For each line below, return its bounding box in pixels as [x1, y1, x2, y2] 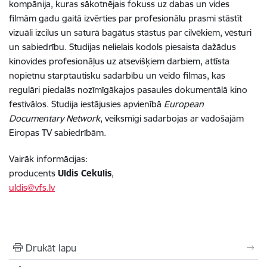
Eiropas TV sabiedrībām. [9, 127, 106, 139]
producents [9, 167, 58, 179]
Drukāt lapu [26, 242, 76, 254]
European [164, 98, 204, 110]
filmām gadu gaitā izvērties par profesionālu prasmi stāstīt [9, 13, 242, 24]
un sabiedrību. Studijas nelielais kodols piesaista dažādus [9, 41, 236, 53]
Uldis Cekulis [58, 167, 111, 179]
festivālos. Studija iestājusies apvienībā [9, 98, 164, 110]
